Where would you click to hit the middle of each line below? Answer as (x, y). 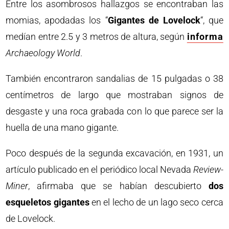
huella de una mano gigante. (62, 128)
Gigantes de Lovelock (154, 20)
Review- (208, 170)
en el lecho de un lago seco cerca (156, 202)
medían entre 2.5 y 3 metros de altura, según (96, 37)
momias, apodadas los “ (57, 20)
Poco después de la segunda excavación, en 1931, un (114, 153)
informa (205, 37)
